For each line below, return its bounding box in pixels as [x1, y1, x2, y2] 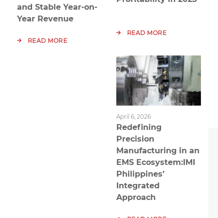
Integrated [116, 181, 160, 190]
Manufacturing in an [116, 145, 200, 155]
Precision [116, 134, 154, 144]
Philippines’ [116, 169, 164, 179]
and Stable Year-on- [17, 2, 97, 12]
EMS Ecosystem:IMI [116, 157, 195, 167]
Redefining [116, 122, 162, 132]
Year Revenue [17, 14, 73, 24]
